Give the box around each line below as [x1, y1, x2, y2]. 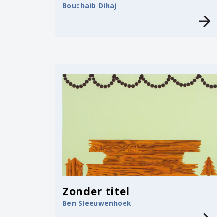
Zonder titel [62, 184, 130, 199]
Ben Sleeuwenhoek [62, 199, 132, 208]
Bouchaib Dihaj [62, 1, 117, 11]
